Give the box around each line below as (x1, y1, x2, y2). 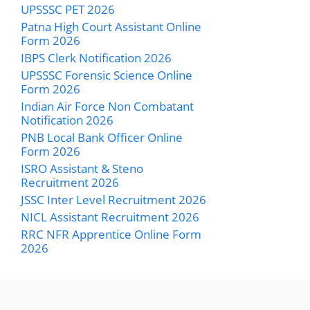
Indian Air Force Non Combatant (21, 98, 194, 114)
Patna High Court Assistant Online (21, 18, 201, 35)
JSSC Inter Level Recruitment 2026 (21, 191, 206, 208)
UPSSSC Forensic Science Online (21, 66, 192, 83)
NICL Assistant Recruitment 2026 (21, 208, 199, 225)
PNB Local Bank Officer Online (21, 129, 183, 145)
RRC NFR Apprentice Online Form (21, 226, 201, 242)
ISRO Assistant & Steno (21, 160, 143, 176)
